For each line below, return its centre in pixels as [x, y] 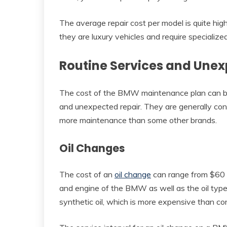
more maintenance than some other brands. [138, 120]
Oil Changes [92, 148]
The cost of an [87, 175]
